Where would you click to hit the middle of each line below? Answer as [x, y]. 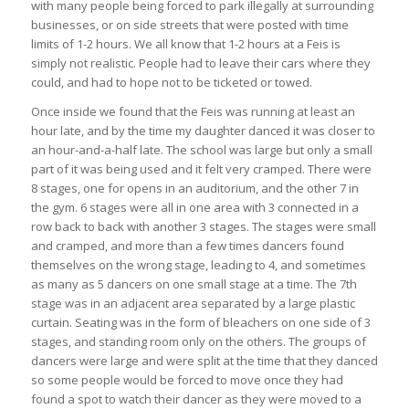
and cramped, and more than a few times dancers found [187, 245]
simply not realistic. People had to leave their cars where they [200, 63]
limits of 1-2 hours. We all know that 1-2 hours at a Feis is [185, 43]
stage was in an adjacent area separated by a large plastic [193, 303]
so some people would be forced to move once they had [187, 379]
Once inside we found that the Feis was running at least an [193, 111]
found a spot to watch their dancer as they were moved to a [196, 399]
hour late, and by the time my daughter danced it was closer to [203, 130]
